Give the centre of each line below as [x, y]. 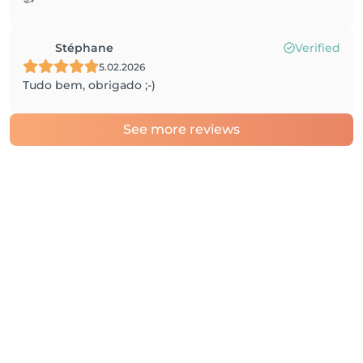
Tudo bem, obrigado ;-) [89, 85]
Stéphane [84, 48]
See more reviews [181, 129]
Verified [318, 48]
